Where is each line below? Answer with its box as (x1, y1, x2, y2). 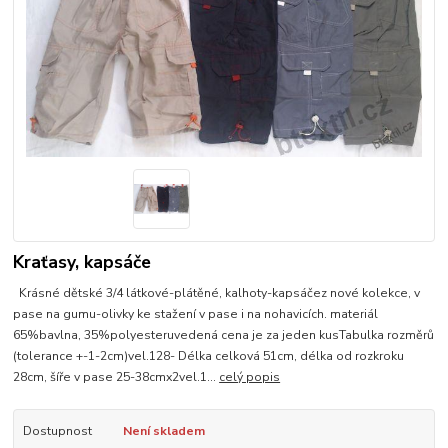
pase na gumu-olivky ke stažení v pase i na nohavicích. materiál (13, 305, 382, 322)
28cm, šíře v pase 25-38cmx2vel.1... (13, 368, 220, 385)
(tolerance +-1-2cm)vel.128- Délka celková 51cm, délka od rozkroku (13, 347, 405, 364)
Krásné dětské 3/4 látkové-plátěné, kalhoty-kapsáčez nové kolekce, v (13, 284, 421, 301)
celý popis (219, 368, 281, 385)
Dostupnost (22, 422, 92, 439)
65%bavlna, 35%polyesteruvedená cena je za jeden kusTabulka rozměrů (13, 326, 435, 343)
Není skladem (122, 422, 205, 439)
